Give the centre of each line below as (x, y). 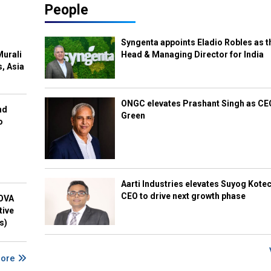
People (67, 10)
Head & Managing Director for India (193, 54)
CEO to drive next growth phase (184, 196)
